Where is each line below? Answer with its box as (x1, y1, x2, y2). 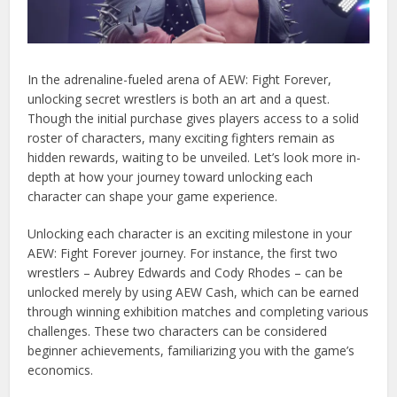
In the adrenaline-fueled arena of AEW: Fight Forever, (27, 71, 332, 89)
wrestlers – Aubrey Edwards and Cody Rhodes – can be (27, 264, 344, 282)
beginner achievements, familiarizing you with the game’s (27, 342, 355, 360)
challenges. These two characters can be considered (27, 323, 328, 340)
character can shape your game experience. (27, 188, 278, 206)
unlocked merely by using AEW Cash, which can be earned (27, 284, 360, 301)
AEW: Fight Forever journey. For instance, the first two (27, 245, 339, 262)
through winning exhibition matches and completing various (27, 303, 370, 321)
